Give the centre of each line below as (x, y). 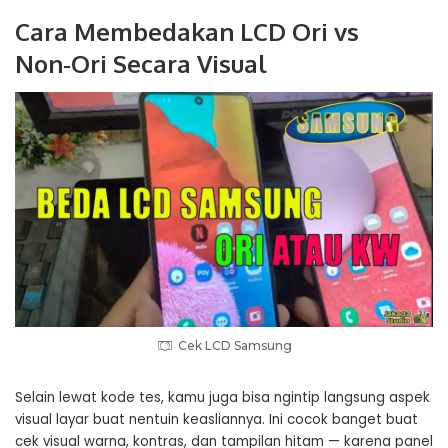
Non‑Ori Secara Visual (141, 63)
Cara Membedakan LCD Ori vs (187, 31)
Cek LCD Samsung (234, 345)
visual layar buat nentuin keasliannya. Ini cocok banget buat (216, 419)
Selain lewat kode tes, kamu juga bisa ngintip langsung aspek (222, 397)
